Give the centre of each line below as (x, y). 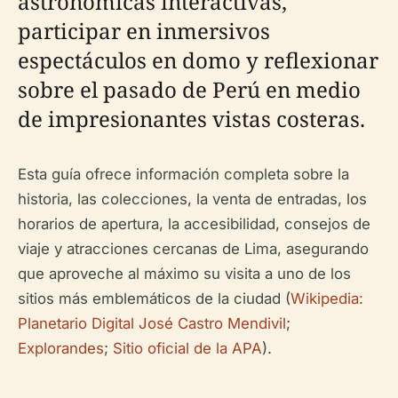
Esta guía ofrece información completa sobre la (183, 174)
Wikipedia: (327, 298)
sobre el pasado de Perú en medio (189, 89)
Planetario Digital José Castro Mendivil (152, 323)
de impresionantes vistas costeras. (191, 119)
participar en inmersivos (144, 31)
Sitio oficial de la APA (187, 348)
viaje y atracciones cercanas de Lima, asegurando (193, 249)
